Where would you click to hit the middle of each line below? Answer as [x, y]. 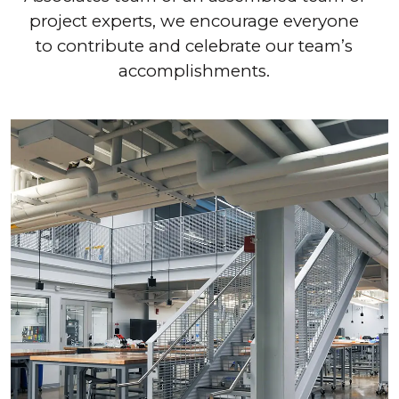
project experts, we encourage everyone [194, 21]
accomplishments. [194, 71]
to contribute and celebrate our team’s [194, 46]
